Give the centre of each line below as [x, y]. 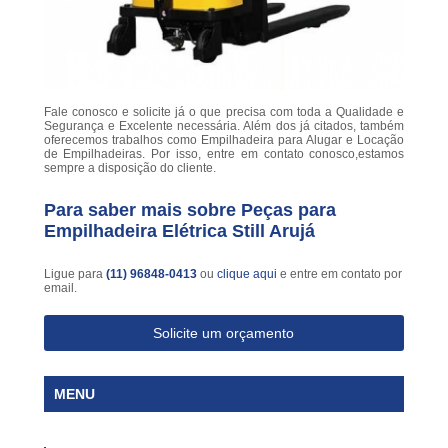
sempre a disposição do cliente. [129, 167]
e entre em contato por [339, 273]
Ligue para [74, 273]
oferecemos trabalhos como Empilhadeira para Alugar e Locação [224, 139]
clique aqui [246, 273]
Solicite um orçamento [224, 332]
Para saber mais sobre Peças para [189, 209]
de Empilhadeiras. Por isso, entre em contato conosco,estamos [224, 153]
